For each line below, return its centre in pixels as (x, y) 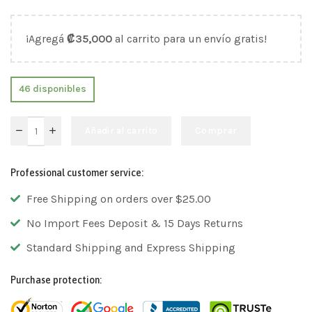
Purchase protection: (56, 280)
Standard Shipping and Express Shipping (131, 247)
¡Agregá (46, 38)
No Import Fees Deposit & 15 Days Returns (134, 223)
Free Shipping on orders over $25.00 (118, 198)
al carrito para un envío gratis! (189, 38)
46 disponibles (52, 89)
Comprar (216, 131)
